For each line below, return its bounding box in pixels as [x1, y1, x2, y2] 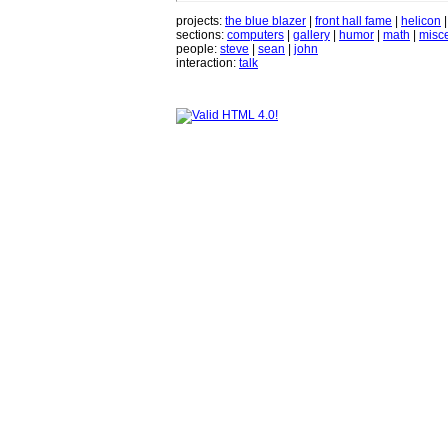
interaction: [176, 56, 239, 71]
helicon [401, 14, 441, 29]
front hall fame [315, 14, 392, 29]
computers [227, 28, 284, 43]
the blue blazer [225, 14, 306, 29]
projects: [176, 14, 225, 29]
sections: [176, 28, 227, 43]
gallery [293, 28, 330, 43]
